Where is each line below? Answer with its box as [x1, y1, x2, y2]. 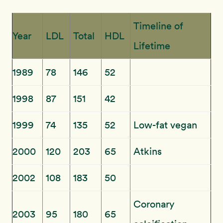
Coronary [133, 198, 174, 210]
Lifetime [133, 39, 170, 52]
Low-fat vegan [133, 118, 197, 131]
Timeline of [133, 19, 183, 32]
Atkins [133, 145, 162, 157]
